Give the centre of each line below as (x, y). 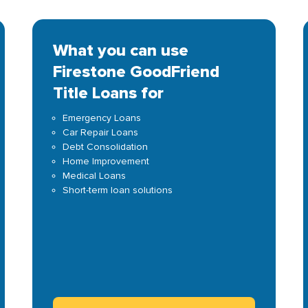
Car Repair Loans (101, 132)
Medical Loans (95, 176)
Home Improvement (106, 161)
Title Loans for (109, 93)
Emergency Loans (102, 118)
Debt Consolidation (106, 147)
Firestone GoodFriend (136, 72)
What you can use (121, 51)
